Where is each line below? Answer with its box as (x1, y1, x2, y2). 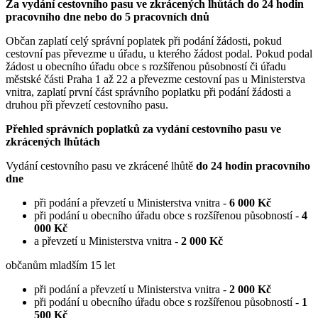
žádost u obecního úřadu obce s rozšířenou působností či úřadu (6, 60, 286, 73)
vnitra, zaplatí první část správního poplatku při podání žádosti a (6, 86, 291, 99)
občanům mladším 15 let (6, 259, 115, 272)
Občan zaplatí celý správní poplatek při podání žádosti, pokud (6, 35, 282, 48)
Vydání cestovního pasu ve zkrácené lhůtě (6, 160, 196, 172)
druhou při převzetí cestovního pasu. (6, 99, 168, 111)
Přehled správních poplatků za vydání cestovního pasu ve (6, 123, 281, 136)
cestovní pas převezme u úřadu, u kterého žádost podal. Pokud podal (6, 48, 312, 60)
